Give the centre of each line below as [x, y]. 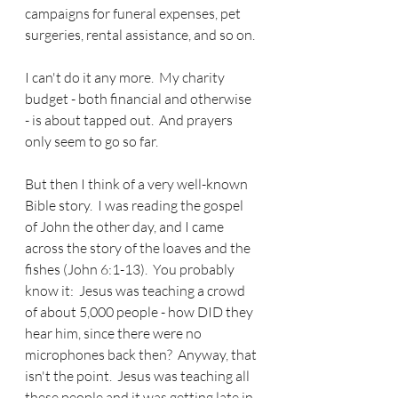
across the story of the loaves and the [139, 248]
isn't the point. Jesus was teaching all [139, 376]
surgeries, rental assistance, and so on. [141, 35]
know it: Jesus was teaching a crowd [136, 291]
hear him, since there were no [115, 334]
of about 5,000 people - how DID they [140, 312]
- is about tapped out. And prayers [130, 120]
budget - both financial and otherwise [139, 99]
